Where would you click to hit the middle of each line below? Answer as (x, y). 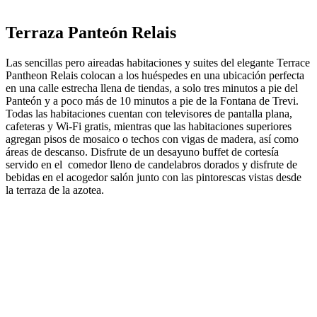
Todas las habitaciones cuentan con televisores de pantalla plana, (149, 113)
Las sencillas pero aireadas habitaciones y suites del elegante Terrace (158, 62)
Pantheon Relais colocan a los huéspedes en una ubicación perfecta (155, 75)
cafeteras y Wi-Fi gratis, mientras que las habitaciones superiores (149, 126)
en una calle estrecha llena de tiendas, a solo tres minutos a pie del (152, 88)
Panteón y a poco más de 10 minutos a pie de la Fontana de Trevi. (152, 100)
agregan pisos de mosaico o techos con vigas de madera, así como (152, 139)
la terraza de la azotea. (55, 190)
